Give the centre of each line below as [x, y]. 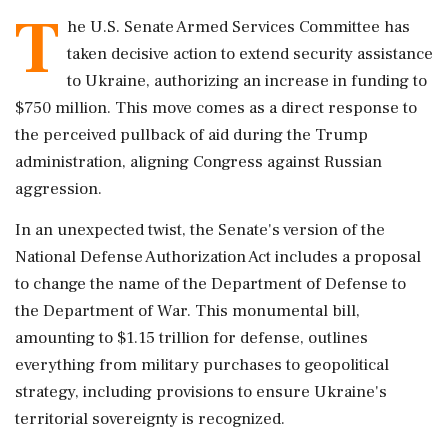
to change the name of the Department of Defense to [210, 284]
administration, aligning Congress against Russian [198, 162]
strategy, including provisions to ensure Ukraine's [201, 392]
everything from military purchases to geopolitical [202, 365]
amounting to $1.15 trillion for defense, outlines [191, 338]
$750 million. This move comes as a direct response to [216, 108]
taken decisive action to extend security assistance [250, 54]
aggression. [58, 189]
